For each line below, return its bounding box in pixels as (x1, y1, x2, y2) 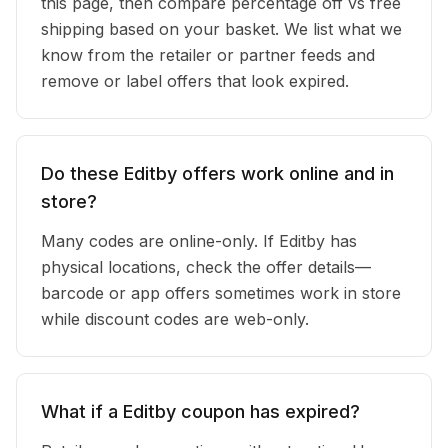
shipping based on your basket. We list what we (41, 19, 402, 39)
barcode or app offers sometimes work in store (41, 283, 401, 303)
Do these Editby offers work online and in (41, 163, 394, 184)
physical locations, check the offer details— (41, 257, 371, 277)
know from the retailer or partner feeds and (41, 45, 375, 65)
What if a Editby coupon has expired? (41, 401, 360, 422)
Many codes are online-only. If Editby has (41, 231, 357, 251)
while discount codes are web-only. (41, 309, 309, 329)
